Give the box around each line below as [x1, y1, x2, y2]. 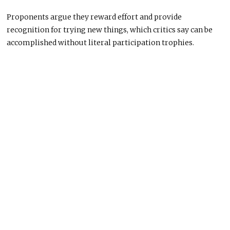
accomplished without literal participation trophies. [7, 37, 195, 47]
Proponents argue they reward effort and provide [7, 12, 182, 22]
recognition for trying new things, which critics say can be [7, 25, 213, 34]
